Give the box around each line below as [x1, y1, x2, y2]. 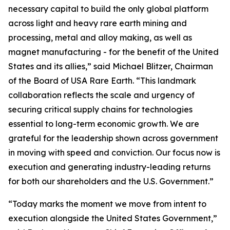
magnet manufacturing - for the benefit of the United [8, 47, 219, 57]
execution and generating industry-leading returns [8, 162, 210, 172]
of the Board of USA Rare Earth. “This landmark [8, 75, 196, 86]
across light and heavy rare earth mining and [8, 18, 187, 28]
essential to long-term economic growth [8, 119, 166, 129]
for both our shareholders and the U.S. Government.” [8, 176, 214, 186]
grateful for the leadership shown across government [8, 133, 218, 143]
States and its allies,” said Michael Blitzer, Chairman [8, 61, 213, 71]
